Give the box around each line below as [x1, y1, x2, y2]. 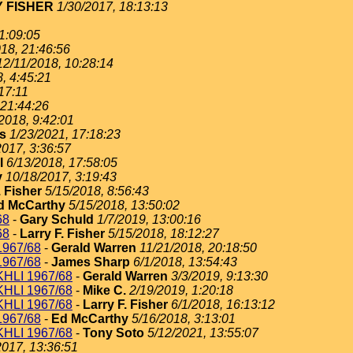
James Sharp [51, 255, 130, 269]
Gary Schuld [20, 213, 94, 226]
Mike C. [83, 284, 126, 297]
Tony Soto [83, 326, 144, 340]
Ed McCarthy [51, 312, 128, 325]
